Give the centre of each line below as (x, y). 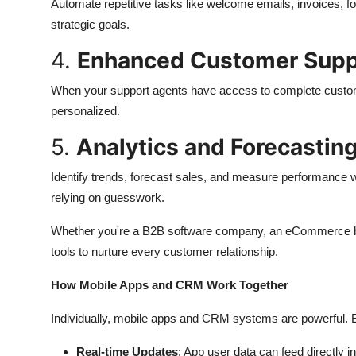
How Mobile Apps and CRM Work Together (170, 284)
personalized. (85, 110)
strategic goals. (90, 24)
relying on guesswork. (108, 197)
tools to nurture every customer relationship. (164, 251)
